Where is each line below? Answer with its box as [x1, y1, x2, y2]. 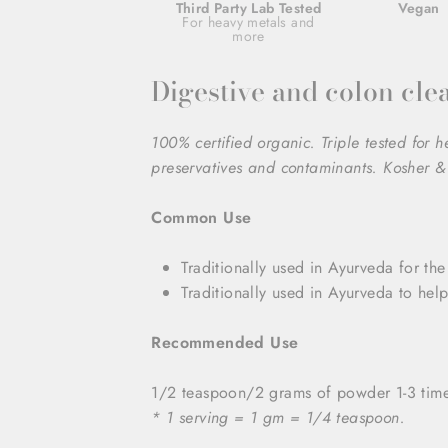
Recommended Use [151, 330, 299, 354]
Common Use [151, 205, 252, 229]
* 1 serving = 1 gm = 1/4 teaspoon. [151, 405, 405, 429]
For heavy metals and [182, 11, 315, 32]
